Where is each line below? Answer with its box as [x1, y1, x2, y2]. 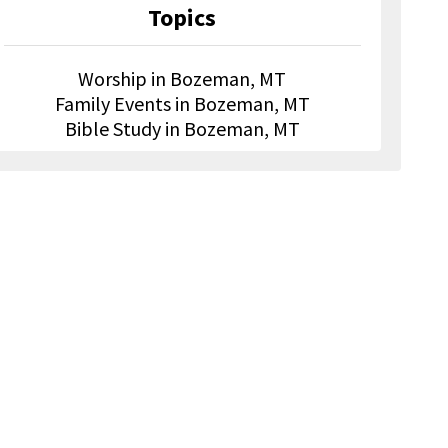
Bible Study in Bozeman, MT [64, 115, 300, 141]
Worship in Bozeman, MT [78, 65, 287, 91]
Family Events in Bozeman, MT [54, 90, 310, 116]
